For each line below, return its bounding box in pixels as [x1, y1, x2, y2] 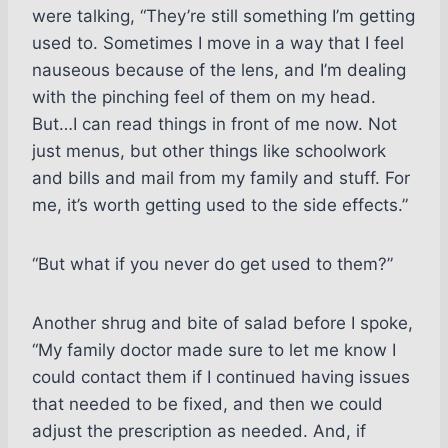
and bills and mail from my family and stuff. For [32, 168, 410, 189]
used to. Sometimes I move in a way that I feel [32, 33, 404, 54]
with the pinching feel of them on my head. [32, 87, 376, 108]
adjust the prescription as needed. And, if [32, 421, 366, 442]
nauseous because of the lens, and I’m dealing [32, 60, 406, 81]
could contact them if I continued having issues [32, 367, 410, 388]
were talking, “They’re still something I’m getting [32, 6, 415, 27]
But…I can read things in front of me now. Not [32, 114, 397, 135]
